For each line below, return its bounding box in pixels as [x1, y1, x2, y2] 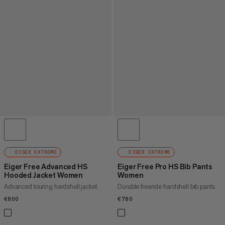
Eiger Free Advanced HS [4, 161, 87, 171]
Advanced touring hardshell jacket [4, 182, 97, 191]
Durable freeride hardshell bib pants [118, 182, 215, 191]
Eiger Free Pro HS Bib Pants [118, 161, 212, 171]
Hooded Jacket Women [4, 170, 83, 180]
